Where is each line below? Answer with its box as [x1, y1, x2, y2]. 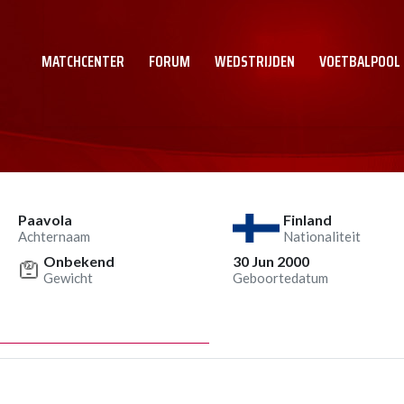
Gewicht [43, 270, 93, 286]
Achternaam [18, 228, 90, 244]
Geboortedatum [233, 270, 328, 286]
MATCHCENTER [41, 50, 124, 73]
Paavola [18, 211, 72, 228]
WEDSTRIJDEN [215, 50, 295, 73]
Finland [283, 211, 333, 228]
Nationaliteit [283, 228, 362, 244]
